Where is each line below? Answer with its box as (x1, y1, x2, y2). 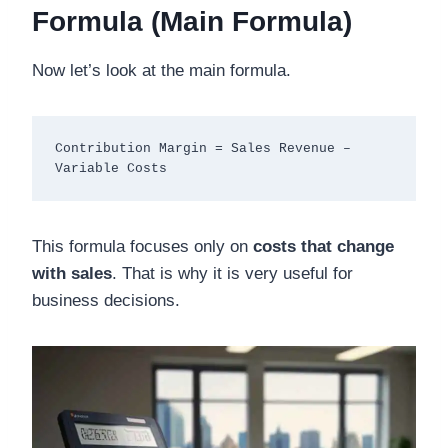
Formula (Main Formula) (32, 6, 352, 38)
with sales (32, 264, 112, 284)
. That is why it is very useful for (112, 264, 353, 284)
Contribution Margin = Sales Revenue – (54, 140, 351, 156)
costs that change (253, 237, 394, 257)
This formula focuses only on (32, 237, 253, 257)
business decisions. (32, 291, 180, 311)
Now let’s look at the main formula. (32, 61, 291, 81)
